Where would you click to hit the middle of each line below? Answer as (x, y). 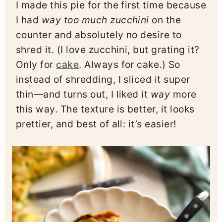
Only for (36, 65)
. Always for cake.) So (130, 65)
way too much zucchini (95, 20)
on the (165, 20)
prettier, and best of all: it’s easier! (96, 124)
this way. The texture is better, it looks (105, 109)
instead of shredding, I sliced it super (103, 80)
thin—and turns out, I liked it (83, 94)
